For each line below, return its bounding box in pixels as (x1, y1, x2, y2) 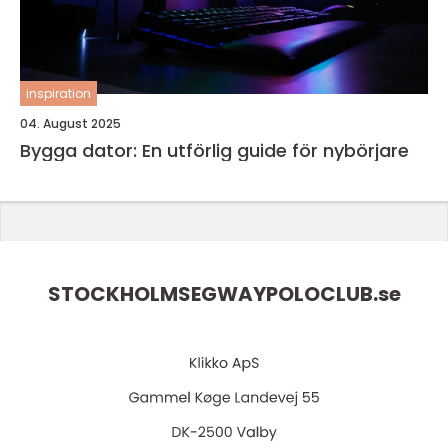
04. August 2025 (20, 115, 121, 132)
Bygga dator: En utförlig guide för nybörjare (20, 138, 409, 163)
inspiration (26, 85, 91, 102)
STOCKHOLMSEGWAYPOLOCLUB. (47, 280, 378, 309)
